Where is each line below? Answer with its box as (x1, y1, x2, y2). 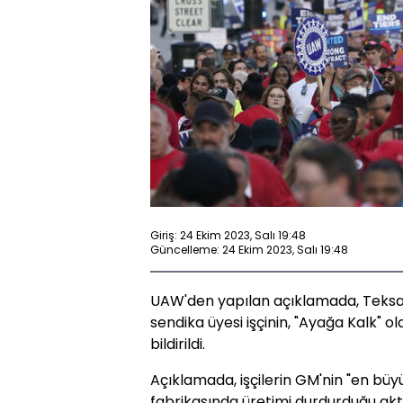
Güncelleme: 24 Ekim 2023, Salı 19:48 (150, 241, 348, 257)
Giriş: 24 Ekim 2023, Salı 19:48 (150, 227, 306, 243)
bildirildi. (150, 334, 205, 355)
